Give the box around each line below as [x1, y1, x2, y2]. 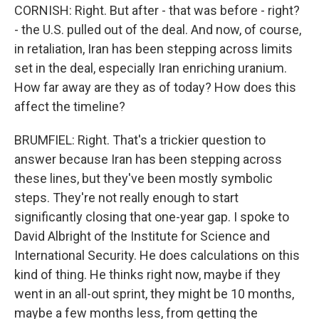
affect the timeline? [14, 99, 125, 114]
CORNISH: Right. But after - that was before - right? [14, 3, 300, 18]
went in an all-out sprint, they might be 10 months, [14, 286, 294, 301]
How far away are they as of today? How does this [14, 80, 296, 95]
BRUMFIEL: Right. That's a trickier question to [14, 132, 266, 147]
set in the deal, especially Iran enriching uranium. [14, 61, 287, 75]
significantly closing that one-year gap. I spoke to [14, 209, 289, 224]
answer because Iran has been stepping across [14, 152, 282, 167]
